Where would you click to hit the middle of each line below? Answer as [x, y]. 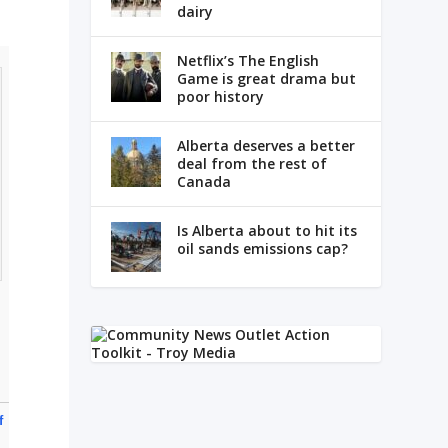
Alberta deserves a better [265, 146]
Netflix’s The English [247, 61]
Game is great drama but [266, 79]
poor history [220, 97]
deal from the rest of [251, 164]
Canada [203, 182]
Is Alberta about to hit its [266, 231]
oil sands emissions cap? [262, 249]
